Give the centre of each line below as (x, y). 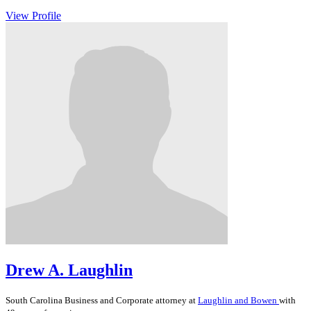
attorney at (176, 300)
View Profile (33, 15)
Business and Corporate (109, 300)
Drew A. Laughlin (69, 270)
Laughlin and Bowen (238, 300)
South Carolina (35, 300)
